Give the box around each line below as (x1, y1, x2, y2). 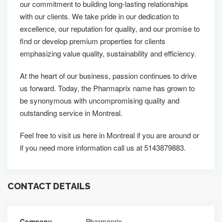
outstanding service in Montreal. (20, 108, 122, 118)
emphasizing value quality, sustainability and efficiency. (20, 48, 196, 58)
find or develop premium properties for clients (20, 36, 166, 46)
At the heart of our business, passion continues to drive (20, 70, 197, 81)
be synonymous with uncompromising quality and (20, 95, 179, 106)
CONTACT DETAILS (7, 180, 90, 191)
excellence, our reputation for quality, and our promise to (20, 23, 200, 34)
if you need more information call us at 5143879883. (20, 142, 186, 153)
